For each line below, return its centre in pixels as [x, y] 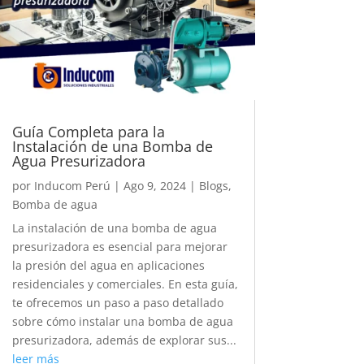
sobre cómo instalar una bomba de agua [122, 321]
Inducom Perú [72, 185]
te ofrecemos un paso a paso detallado [117, 302]
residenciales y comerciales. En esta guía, [125, 284]
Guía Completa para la [88, 131]
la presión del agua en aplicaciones [108, 265]
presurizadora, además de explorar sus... [124, 340]
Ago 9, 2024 [154, 185]
